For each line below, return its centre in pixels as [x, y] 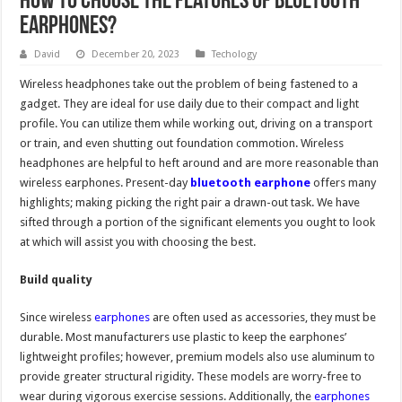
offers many [344, 183]
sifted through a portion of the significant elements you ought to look [198, 223]
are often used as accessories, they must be [263, 318]
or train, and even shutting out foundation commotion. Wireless [182, 144]
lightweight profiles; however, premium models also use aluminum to [198, 357]
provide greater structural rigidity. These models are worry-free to [191, 377]
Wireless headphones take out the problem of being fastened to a [189, 84]
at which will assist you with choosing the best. [138, 242]
